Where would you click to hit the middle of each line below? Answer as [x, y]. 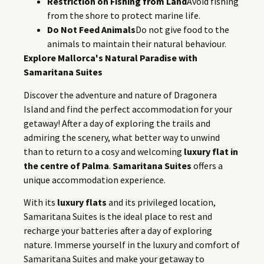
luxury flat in [211, 151]
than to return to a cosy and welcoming [104, 151]
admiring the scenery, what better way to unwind [122, 137]
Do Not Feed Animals [91, 30]
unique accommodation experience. [95, 179]
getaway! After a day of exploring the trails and [117, 123]
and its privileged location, [161, 202]
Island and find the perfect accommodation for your [128, 109]
